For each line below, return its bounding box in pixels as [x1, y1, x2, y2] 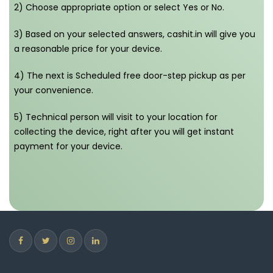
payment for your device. [14, 140, 122, 152]
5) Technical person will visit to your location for [14, 110, 218, 123]
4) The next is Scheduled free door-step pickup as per [14, 69, 246, 82]
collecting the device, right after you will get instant [14, 125, 234, 138]
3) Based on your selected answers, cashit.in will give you [14, 27, 255, 40]
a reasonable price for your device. [14, 42, 162, 55]
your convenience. [14, 83, 93, 96]
